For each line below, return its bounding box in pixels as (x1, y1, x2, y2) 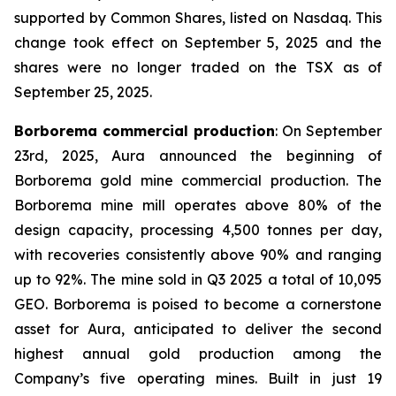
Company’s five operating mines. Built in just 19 (14, 369, 382, 387)
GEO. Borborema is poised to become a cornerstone (14, 295, 382, 313)
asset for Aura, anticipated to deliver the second (14, 320, 382, 338)
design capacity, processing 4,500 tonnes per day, (14, 221, 382, 239)
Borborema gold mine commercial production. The (14, 171, 382, 189)
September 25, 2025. (14, 83, 152, 101)
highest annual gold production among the (14, 345, 382, 362)
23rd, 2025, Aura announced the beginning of (14, 147, 382, 164)
